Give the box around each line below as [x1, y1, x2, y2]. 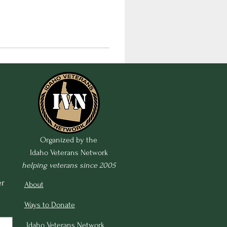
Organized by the [40, 135, 98, 144]
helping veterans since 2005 [22, 161, 116, 170]
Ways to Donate [24, 200, 75, 209]
